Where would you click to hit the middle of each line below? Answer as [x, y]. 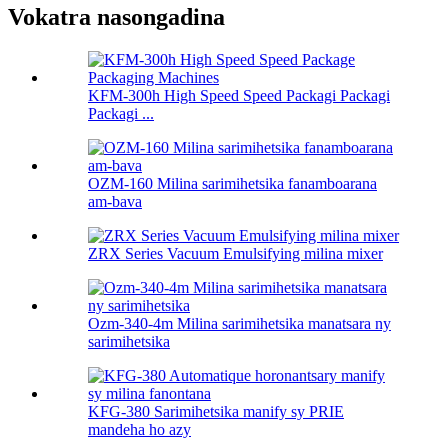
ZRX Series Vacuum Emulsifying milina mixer [235, 254]
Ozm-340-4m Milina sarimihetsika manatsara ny [239, 324]
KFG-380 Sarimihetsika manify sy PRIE [216, 412]
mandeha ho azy [139, 430]
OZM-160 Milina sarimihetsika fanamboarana [232, 184]
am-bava [115, 202]
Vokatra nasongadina [116, 17]
